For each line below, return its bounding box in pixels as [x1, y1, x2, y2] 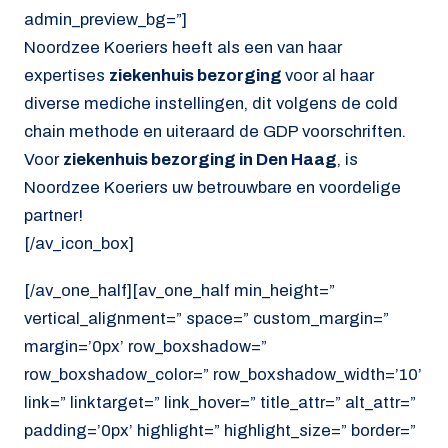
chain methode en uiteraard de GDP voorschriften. [24, 122, 406, 142]
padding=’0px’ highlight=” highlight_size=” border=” [24, 420, 416, 440]
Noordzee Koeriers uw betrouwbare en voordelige [24, 178, 401, 198]
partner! [24, 206, 83, 226]
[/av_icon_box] [24, 234, 134, 254]
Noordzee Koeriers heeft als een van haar [24, 38, 342, 58]
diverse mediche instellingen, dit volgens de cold [24, 94, 398, 114]
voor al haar [285, 66, 374, 86]
